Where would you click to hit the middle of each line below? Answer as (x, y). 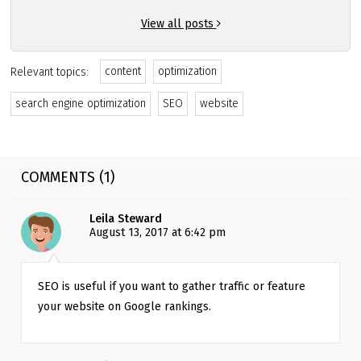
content (123, 72)
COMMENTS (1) (68, 178)
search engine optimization (81, 104)
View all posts (178, 24)
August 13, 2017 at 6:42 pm (158, 233)
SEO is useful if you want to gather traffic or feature (172, 286)
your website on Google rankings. (125, 306)
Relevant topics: (50, 72)
